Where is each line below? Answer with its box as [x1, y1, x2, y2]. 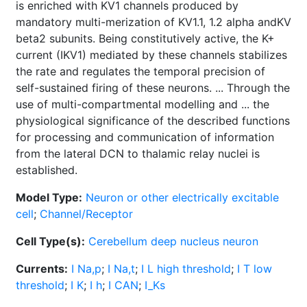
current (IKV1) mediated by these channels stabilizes [16, 48, 287, 62]
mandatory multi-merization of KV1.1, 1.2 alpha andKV [16, 15, 291, 29]
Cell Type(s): [16, 234, 85, 248]
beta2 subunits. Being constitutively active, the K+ [16, 32, 275, 45]
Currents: [16, 262, 68, 275]
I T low [237, 262, 272, 275]
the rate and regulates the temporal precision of [16, 64, 265, 78]
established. [16, 163, 77, 177]
